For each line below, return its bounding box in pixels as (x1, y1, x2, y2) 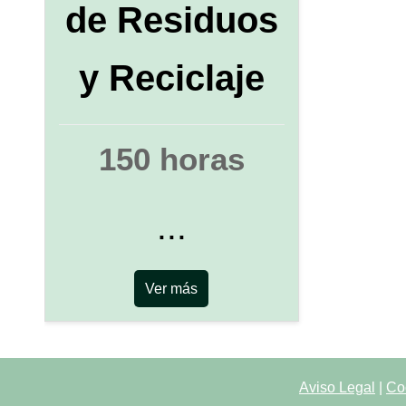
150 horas (98, 140, 245, 177)
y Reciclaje (78, 56, 265, 99)
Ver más (145, 280, 198, 296)
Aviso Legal (299, 379, 375, 395)
